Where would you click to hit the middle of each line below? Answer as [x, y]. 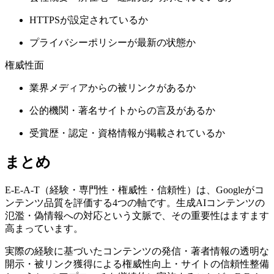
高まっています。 [44, 228]
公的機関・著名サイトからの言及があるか [122, 110]
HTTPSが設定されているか [89, 20]
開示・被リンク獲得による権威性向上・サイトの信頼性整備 [137, 264]
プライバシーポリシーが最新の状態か [113, 42]
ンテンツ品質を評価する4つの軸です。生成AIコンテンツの [135, 202]
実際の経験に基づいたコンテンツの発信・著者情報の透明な [137, 251]
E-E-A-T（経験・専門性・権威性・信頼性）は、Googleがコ [135, 190]
